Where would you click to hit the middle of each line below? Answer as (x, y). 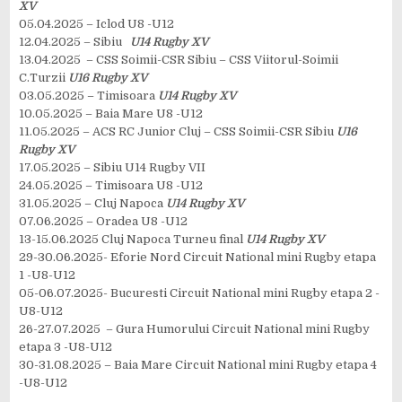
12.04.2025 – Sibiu (75, 41)
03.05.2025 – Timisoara (89, 95)
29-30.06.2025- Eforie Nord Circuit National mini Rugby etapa (198, 257)
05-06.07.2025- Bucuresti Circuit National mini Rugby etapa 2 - (200, 293)
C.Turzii (44, 77)
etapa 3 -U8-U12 (66, 346)
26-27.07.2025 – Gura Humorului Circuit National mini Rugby (195, 328)
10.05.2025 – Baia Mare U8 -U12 (111, 113)
